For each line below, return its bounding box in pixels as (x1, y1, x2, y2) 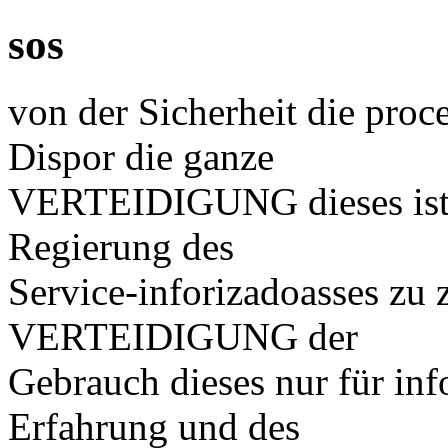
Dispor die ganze (8, 134, 274, 178)
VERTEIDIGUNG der (8, 314, 358, 358)
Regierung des (8, 224, 234, 268)
